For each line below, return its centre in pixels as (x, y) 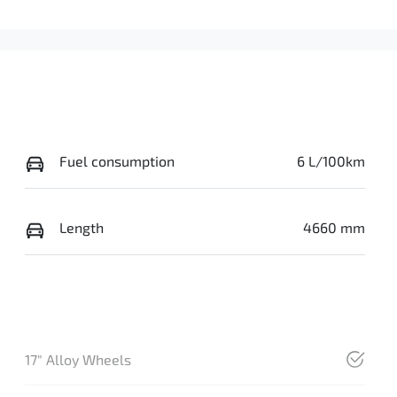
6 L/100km (331, 161)
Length (81, 228)
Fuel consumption (117, 161)
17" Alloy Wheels (78, 360)
